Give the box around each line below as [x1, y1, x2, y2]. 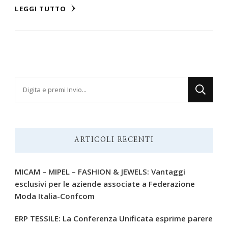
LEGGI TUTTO [15, 4, 68, 14]
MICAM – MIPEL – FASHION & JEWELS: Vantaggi [15, 166, 185, 177]
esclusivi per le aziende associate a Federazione [15, 179, 195, 189]
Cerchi [14, 78, 39, 90]
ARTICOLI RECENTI [74, 136, 154, 144]
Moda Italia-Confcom [15, 191, 95, 202]
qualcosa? [14, 93, 55, 105]
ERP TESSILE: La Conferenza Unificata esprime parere [15, 213, 213, 224]
